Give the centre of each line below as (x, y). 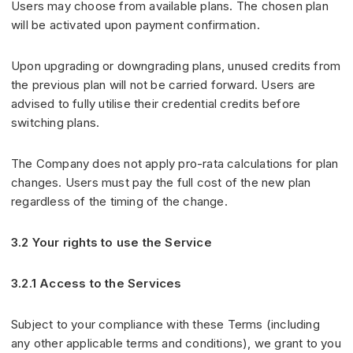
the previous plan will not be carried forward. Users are (163, 85)
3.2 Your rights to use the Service (111, 243)
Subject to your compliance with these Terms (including (165, 325)
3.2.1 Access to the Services (97, 284)
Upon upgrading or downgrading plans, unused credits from (176, 66)
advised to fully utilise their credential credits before (156, 104)
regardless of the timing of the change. (119, 202)
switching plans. (56, 123)
